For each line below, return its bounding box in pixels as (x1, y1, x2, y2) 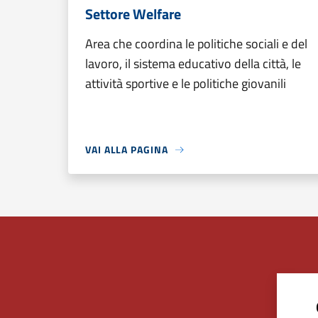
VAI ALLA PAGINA (85, 142, 168, 157)
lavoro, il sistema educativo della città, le (85, 54, 301, 73)
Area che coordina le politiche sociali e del (85, 34, 307, 53)
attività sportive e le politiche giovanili (85, 74, 286, 93)
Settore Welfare (85, 3, 181, 25)
